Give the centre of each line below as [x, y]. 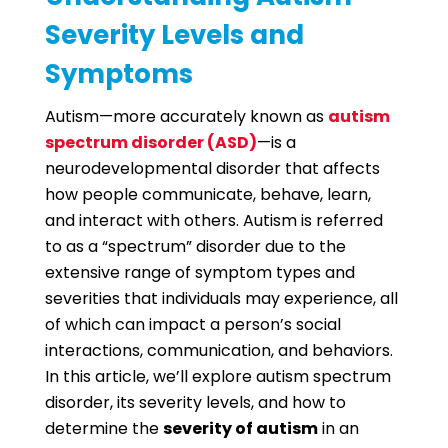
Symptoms [118, 74]
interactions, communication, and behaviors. [218, 350]
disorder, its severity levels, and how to [195, 402]
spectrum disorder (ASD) [150, 142]
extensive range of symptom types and [199, 272]
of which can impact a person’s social [192, 324]
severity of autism [240, 428]
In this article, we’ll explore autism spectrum [217, 376]
